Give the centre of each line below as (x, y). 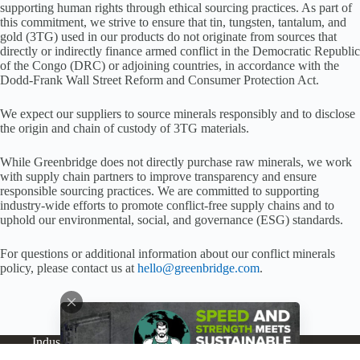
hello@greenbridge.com (198, 268)
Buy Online (195, 342)
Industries (57, 342)
